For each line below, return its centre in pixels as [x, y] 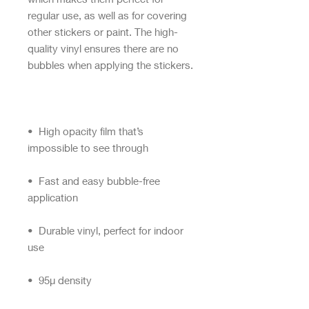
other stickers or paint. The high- [103, 31]
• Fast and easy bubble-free [94, 180]
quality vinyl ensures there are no [103, 48]
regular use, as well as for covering [107, 15]
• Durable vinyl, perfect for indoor [106, 230]
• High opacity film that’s [86, 131]
